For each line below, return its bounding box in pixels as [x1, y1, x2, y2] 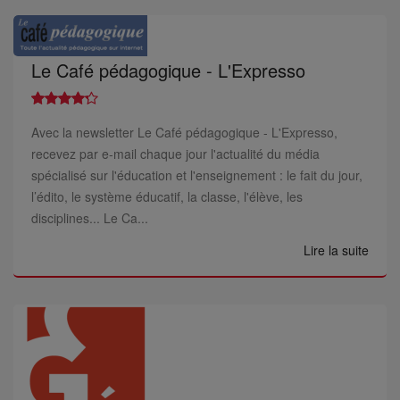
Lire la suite [304, 241, 369, 259]
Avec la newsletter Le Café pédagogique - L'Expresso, [31, 123, 337, 141]
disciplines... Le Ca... [31, 209, 148, 227]
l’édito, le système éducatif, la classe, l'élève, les [31, 187, 303, 205]
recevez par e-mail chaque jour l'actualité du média [31, 145, 320, 162]
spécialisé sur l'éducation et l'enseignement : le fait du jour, [31, 166, 362, 184]
